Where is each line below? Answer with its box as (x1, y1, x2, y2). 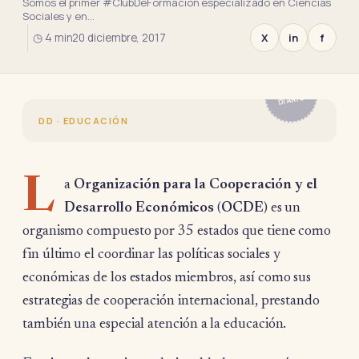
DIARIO (276, 91, 307, 108)
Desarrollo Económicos (63, 201, 215, 216)
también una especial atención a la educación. (22, 317, 287, 332)
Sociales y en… (22, 9, 95, 23)
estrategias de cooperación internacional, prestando (22, 294, 320, 309)
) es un (263, 201, 301, 216)
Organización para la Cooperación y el (73, 178, 317, 192)
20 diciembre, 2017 (72, 30, 167, 45)
